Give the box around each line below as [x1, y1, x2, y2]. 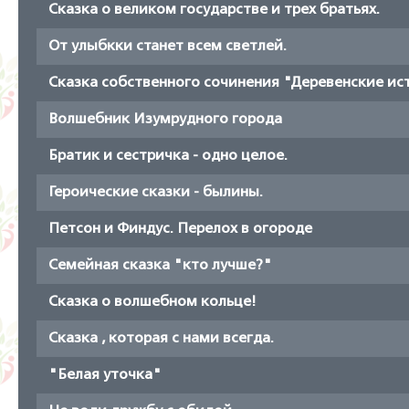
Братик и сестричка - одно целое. [48, 148, 288, 163]
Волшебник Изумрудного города [48, 111, 282, 127]
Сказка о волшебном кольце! [48, 294, 257, 309]
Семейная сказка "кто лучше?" [48, 257, 272, 273]
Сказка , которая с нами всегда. [48, 330, 274, 346]
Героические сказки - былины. [48, 184, 263, 200]
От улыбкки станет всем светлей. [48, 38, 287, 54]
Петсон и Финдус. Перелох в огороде [48, 221, 312, 236]
